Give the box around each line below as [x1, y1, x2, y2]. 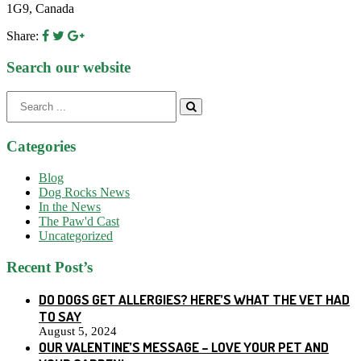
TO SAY [39, 308, 81, 326]
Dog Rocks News [39, 185, 130, 199]
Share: [6, 29, 39, 44]
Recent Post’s [6, 258, 93, 276]
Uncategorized [39, 228, 113, 243]
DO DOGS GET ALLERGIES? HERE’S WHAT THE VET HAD [39, 291, 350, 309]
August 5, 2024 [39, 325, 117, 338]
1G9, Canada [6, 2, 74, 16]
